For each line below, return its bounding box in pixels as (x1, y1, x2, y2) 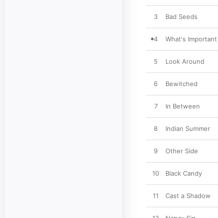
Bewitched (165, 80, 198, 88)
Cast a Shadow (165, 192, 211, 200)
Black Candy (165, 169, 202, 177)
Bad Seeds (165, 13, 198, 20)
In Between (165, 102, 200, 110)
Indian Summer (165, 125, 210, 132)
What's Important (165, 35, 217, 43)
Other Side (165, 147, 198, 155)
